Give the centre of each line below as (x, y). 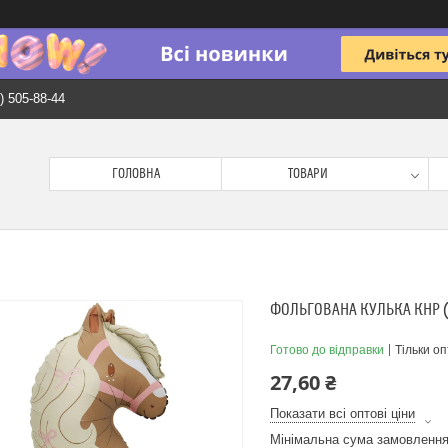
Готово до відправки (327, 350)
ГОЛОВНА (135, 174)
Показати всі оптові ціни (342, 413)
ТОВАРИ (308, 174)
